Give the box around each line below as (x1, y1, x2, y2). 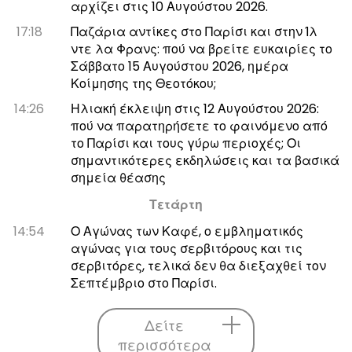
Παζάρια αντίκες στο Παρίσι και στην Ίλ (70, 22, 317, 41)
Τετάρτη (149, 195, 203, 214)
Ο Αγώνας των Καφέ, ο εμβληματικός (70, 222, 303, 240)
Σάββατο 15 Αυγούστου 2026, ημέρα (70, 57, 288, 75)
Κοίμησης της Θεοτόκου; (70, 74, 216, 93)
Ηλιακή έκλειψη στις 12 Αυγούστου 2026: (70, 99, 319, 118)
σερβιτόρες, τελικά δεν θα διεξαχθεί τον (70, 256, 326, 275)
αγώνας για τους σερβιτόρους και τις (70, 239, 302, 258)
